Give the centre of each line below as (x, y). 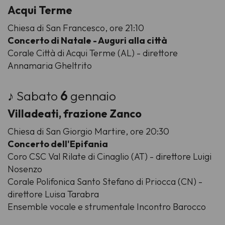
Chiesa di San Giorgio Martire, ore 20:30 (88, 131)
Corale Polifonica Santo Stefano (72, 181)
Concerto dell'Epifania (58, 144)
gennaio (93, 96)
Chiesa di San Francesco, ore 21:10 (76, 28)
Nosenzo (25, 169)
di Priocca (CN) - (169, 181)
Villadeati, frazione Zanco (75, 114)
